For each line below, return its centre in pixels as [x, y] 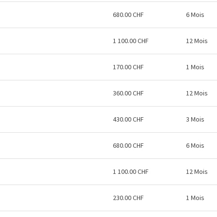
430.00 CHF [128, 119]
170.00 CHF [128, 67]
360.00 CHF [128, 93]
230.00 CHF [128, 198]
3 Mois [195, 119]
